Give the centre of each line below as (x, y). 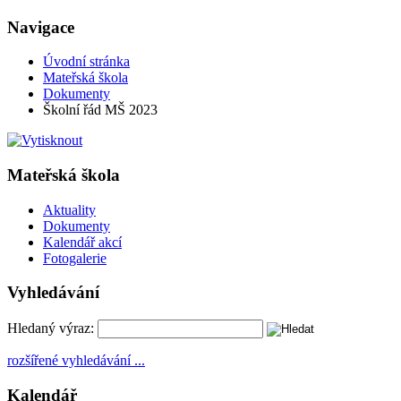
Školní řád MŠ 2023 (100, 110)
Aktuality (69, 209)
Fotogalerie (75, 258)
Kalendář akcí (82, 242)
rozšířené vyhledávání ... (76, 361)
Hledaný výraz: (51, 328)
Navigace (41, 27)
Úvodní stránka (86, 62)
